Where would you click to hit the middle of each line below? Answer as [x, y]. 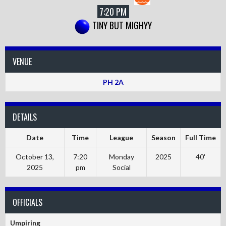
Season [163, 137]
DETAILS [25, 117]
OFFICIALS [27, 202]
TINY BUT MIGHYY [122, 25]
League [121, 137]
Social [121, 167]
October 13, [35, 156]
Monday [121, 156]
